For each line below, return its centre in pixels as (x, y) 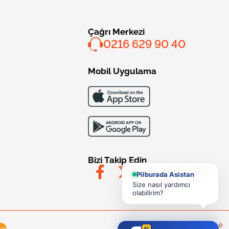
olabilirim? (148, 193)
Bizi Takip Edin (117, 160)
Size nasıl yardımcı (161, 185)
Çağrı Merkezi (116, 32)
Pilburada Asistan (165, 174)
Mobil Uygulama (122, 71)
